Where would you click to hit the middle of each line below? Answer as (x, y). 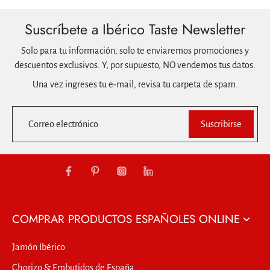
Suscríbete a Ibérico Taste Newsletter (135, 30)
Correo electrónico (63, 124)
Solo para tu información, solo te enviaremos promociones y (135, 51)
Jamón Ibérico (39, 247)
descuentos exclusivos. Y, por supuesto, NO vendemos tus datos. (135, 65)
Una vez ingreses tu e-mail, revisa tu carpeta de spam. (135, 85)
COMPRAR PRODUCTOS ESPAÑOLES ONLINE (126, 219)
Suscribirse (221, 124)
